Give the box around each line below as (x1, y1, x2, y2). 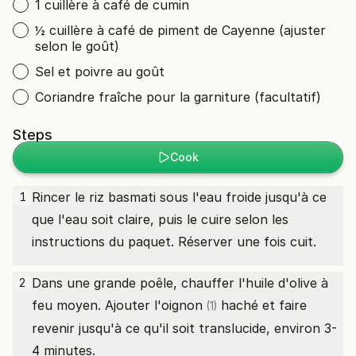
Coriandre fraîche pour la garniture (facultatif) (35, 89, 321, 105)
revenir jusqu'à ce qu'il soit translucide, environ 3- (32, 320, 337, 336)
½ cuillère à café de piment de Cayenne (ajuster (35, 22, 326, 38)
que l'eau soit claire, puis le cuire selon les (32, 211, 288, 227)
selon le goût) (35, 38, 119, 54)
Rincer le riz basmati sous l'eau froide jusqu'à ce (32, 189, 327, 205)
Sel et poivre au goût (35, 64, 164, 79)
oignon (161, 297, 203, 313)
